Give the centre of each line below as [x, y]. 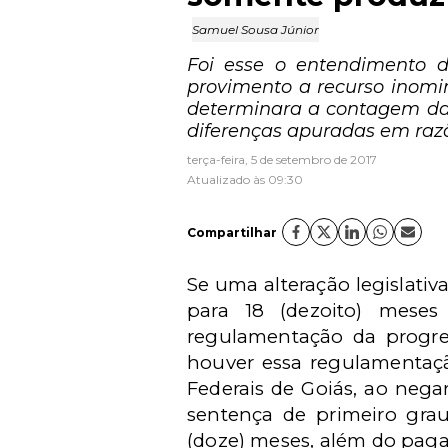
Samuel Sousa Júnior [255, 29]
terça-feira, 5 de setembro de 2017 [282, 159]
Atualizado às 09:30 [245, 179]
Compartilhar [232, 232]
